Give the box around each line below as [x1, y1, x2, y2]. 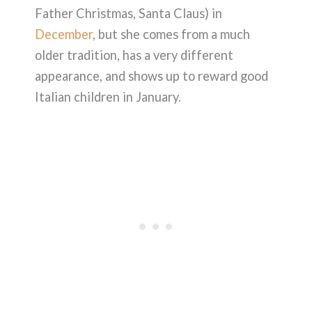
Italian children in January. [35, 88, 181, 104]
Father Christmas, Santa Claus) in [35, 5, 222, 21]
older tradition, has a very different [35, 47, 233, 63]
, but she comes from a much [93, 26, 250, 42]
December [35, 26, 93, 42]
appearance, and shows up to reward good [35, 68, 268, 84]
